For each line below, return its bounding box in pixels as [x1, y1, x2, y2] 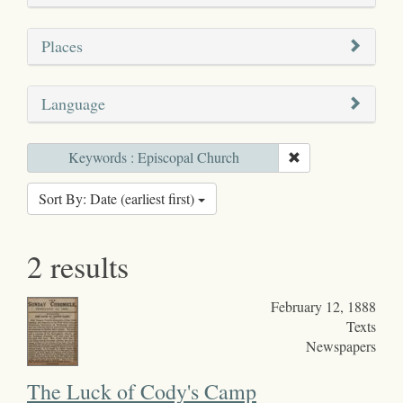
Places [41, 34, 83, 57]
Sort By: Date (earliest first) [39, 188, 198, 208]
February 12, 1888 [270, 296, 376, 316]
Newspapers [305, 336, 376, 355]
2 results [27, 245, 129, 287]
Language [41, 92, 105, 114]
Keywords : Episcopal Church [67, 147, 239, 166]
